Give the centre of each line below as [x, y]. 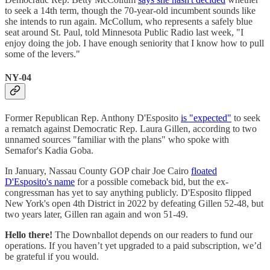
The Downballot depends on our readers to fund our [152, 234]
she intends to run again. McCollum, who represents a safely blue [129, 21]
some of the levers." [42, 54]
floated [204, 171]
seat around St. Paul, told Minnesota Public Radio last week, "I [124, 32]
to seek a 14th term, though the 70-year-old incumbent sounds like [130, 10]
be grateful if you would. [52, 256]
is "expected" [206, 118]
